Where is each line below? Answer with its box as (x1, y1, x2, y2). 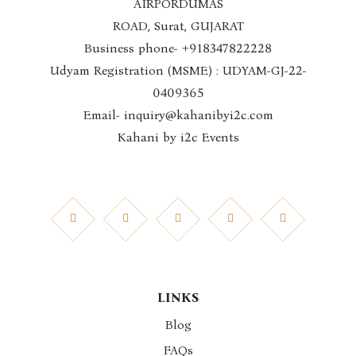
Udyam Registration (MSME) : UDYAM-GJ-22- (49, 63, 307, 78)
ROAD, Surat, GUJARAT (112, 18, 244, 33)
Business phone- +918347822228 (84, 41, 272, 56)
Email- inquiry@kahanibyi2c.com (83, 107, 273, 122)
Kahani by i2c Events (117, 130, 239, 145)
